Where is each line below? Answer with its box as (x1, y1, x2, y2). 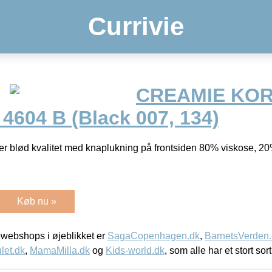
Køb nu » (17, 195, 56, 206)
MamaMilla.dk (30, 245, 90, 256)
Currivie (88, 12, 184, 41)
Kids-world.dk (106, 245, 165, 256)
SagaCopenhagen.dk (107, 230, 200, 241)
